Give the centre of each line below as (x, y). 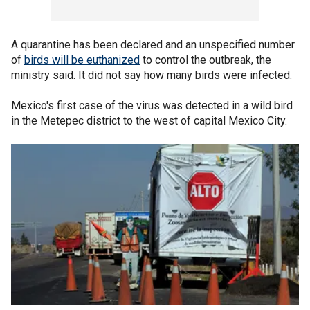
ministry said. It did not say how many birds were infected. (152, 75)
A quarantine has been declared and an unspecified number (153, 45)
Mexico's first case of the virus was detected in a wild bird (152, 106)
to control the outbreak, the (206, 60)
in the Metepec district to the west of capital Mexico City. (149, 121)
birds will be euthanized (82, 60)
